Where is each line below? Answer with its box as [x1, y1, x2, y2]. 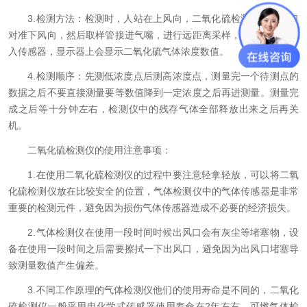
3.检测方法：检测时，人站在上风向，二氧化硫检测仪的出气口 [8, 13, 299, 24]
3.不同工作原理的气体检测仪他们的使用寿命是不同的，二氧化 [8, 284, 299, 295]
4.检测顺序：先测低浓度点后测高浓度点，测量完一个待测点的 [8, 71, 299, 82]
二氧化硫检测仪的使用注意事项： [8, 145, 171, 156]
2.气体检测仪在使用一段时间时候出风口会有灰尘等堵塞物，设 [8, 227, 299, 238]
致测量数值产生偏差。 [8, 260, 104, 271]
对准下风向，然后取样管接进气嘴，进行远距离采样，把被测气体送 [8, 29, 299, 40]
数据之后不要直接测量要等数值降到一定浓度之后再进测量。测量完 [8, 87, 299, 98]
